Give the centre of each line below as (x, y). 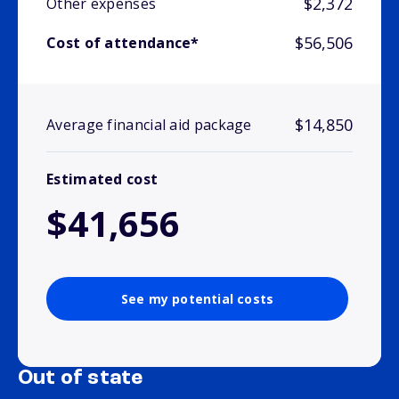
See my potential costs (197, 299)
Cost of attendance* (123, 43)
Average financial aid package (149, 125)
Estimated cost (102, 179)
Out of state (81, 379)
